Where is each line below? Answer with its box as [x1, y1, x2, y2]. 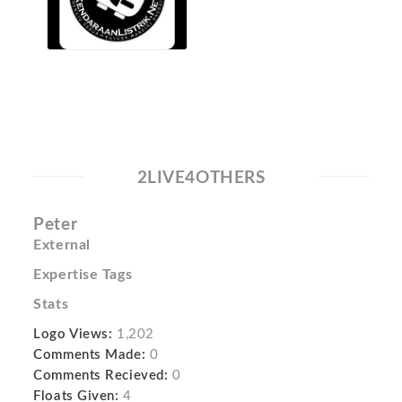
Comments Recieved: [33, 368, 169, 382]
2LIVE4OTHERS [136, 169, 266, 187]
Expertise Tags [33, 267, 133, 282]
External [33, 237, 91, 252]
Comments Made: [33, 347, 146, 362]
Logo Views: [33, 327, 113, 341]
